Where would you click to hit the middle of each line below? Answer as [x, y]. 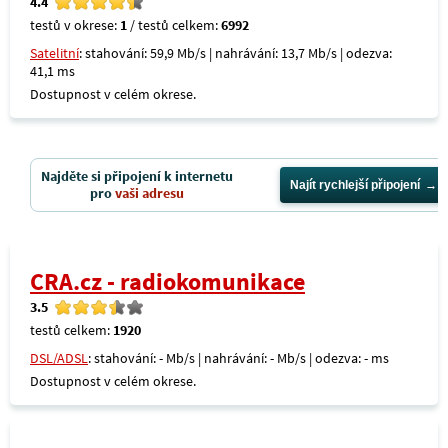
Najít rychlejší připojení [355, 185]
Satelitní [54, 53]
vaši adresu [149, 193]
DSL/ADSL [59, 358]
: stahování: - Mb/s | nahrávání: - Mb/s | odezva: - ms [238, 358]
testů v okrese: [75, 25]
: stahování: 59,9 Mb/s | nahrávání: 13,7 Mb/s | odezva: [235, 53]
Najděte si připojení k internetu [137, 176]
